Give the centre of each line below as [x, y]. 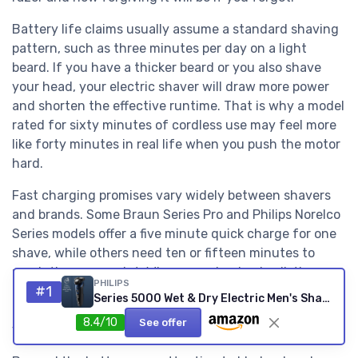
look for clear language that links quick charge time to [175, 292]
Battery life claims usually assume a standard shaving [175, 30]
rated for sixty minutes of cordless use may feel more [174, 125]
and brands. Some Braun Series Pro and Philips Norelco [176, 215]
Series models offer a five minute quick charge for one [174, 234]
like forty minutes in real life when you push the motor [176, 145]
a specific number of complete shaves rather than [162, 311]
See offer [163, 323]
